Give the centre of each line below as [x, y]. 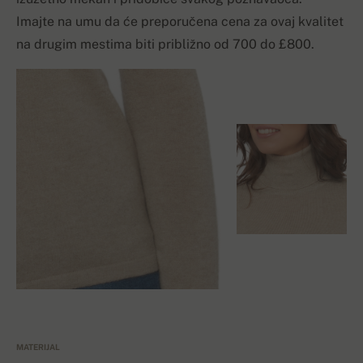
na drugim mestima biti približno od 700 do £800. [165, 45]
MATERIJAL [38, 347]
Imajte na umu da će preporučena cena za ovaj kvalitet [180, 22]
